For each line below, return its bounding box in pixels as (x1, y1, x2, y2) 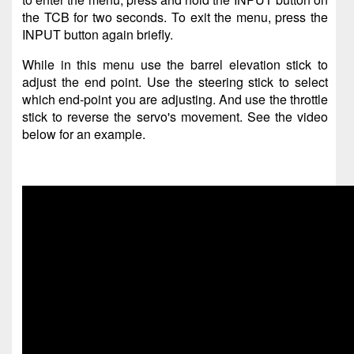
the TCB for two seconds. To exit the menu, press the (22, 8, 328, 27)
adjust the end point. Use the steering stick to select (22, 73, 328, 92)
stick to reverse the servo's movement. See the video (22, 107, 328, 126)
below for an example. (22, 125, 145, 144)
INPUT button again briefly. (22, 25, 173, 44)
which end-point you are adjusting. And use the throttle (22, 90, 328, 109)
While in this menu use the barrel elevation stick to (22, 55, 328, 74)
